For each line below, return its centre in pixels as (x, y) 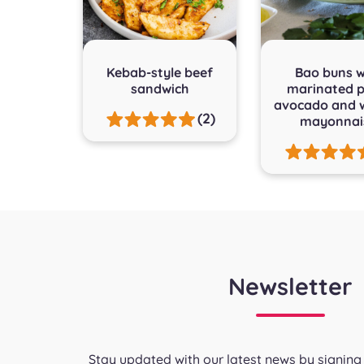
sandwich (160, 88)
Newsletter (290, 286)
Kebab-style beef (160, 72)
